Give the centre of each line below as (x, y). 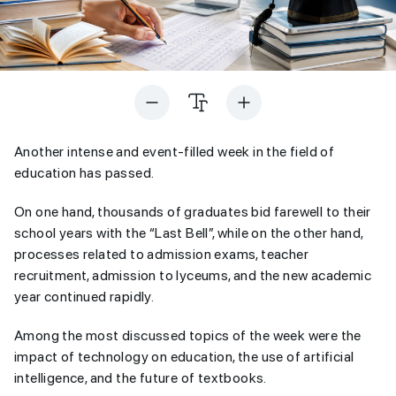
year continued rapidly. (84, 297)
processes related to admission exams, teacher (161, 254)
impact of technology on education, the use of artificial (184, 357)
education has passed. (84, 173)
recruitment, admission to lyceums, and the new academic (193, 275)
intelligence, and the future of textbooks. (141, 378)
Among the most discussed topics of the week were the (188, 335)
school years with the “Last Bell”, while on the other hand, (189, 233)
